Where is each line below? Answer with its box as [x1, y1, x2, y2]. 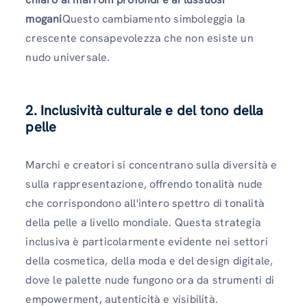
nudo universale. [25, 50, 110, 65]
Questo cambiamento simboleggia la [62, 12, 246, 27]
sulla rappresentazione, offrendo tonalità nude [25, 176, 263, 191]
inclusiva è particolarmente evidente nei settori [25, 234, 268, 249]
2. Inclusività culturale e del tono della [25, 101, 264, 119]
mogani [25, 12, 62, 27]
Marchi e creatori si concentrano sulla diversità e [25, 157, 278, 172]
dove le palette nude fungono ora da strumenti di [25, 272, 274, 287]
